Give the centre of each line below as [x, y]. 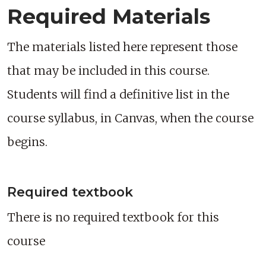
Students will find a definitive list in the [118, 95]
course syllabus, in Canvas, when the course [130, 118]
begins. [27, 142]
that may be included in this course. [108, 71]
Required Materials [109, 17]
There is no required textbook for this [113, 218]
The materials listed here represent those [122, 47]
